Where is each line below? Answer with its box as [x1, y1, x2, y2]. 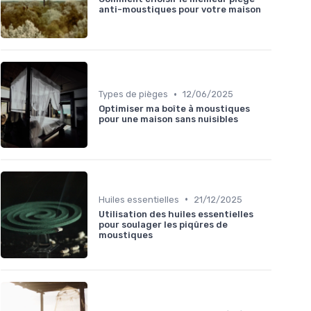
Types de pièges [99, 89, 168, 100]
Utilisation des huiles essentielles [99, 208, 253, 219]
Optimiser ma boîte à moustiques [99, 103, 250, 115]
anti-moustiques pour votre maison [99, 3, 261, 15]
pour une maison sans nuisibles [99, 114, 238, 125]
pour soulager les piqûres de [99, 219, 228, 230]
